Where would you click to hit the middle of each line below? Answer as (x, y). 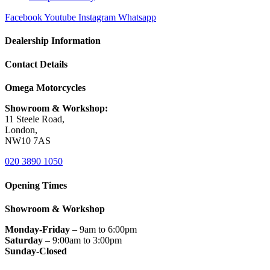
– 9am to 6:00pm (103, 229)
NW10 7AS (28, 141)
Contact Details (36, 64)
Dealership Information (53, 40)
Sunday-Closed (36, 251)
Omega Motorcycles (45, 88)
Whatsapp (137, 17)
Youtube (60, 17)
